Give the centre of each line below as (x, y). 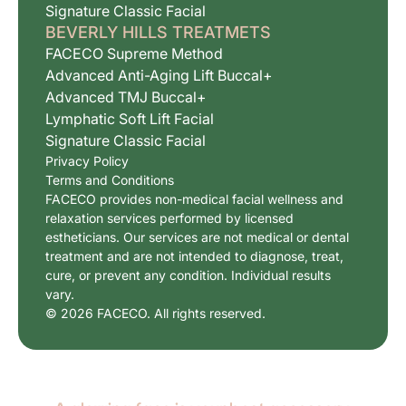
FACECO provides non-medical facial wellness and (194, 199)
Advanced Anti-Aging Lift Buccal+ (159, 75)
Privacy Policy (87, 161)
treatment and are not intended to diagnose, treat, (194, 256)
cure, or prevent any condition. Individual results (188, 275)
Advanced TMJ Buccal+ (126, 97)
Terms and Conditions (110, 180)
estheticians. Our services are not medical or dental (197, 237)
